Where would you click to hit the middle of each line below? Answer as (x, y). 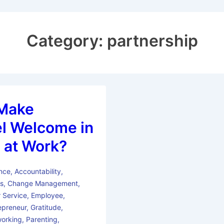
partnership (152, 41)
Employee (47, 195)
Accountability (37, 171)
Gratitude (46, 207)
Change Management (43, 183)
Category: (66, 41)
